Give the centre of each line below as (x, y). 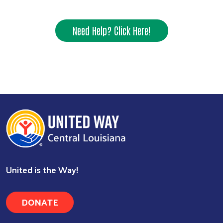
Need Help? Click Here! (111, 30)
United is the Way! (42, 170)
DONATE (40, 202)
